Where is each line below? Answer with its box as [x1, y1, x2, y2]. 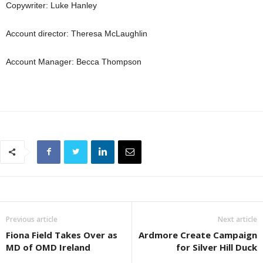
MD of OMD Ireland [6, 241, 90, 253]
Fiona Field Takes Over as [6, 228, 117, 241]
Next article [218, 214, 257, 224]
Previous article [6, 214, 58, 224]
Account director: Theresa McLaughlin [6, 28, 147, 38]
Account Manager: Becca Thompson [6, 56, 141, 66]
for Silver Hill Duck [176, 241, 257, 253]
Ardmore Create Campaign [139, 228, 257, 241]
